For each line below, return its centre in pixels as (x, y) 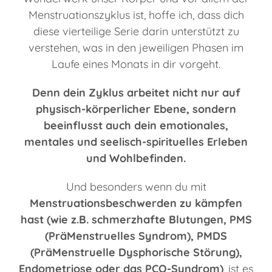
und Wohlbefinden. (136, 158)
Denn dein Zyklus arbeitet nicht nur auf (136, 92)
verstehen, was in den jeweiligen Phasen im (136, 47)
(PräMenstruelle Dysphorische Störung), (136, 252)
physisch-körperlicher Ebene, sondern (136, 109)
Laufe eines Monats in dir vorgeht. (136, 64)
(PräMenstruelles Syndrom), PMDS (136, 236)
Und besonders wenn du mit (136, 186)
